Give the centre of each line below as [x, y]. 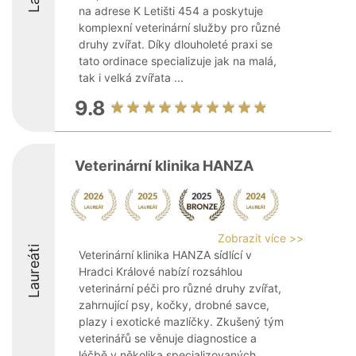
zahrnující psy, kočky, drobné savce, [174, 305]
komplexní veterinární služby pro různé [180, 27]
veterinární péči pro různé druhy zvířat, [180, 288]
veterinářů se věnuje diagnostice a [168, 338]
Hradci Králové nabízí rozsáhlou [161, 271]
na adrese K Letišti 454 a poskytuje [171, 11]
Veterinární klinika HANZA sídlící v [165, 255]
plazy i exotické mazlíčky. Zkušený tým [181, 321]
